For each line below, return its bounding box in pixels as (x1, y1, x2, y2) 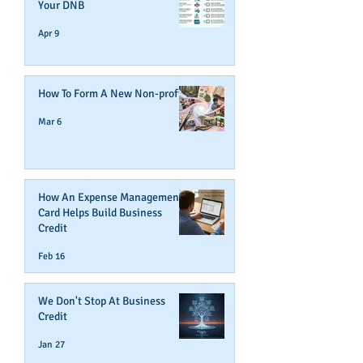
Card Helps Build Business (38, 206, 162, 220)
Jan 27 (38, 338, 65, 351)
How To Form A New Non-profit (38, 87, 186, 100)
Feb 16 (38, 250, 65, 263)
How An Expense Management (38, 190, 183, 204)
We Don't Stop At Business (38, 294, 165, 308)
